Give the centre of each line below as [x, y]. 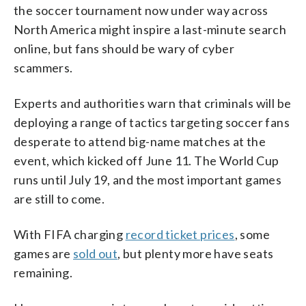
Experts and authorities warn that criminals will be [153, 103]
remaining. [43, 272]
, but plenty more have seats [196, 253]
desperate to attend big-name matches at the [140, 141]
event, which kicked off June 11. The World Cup [147, 160]
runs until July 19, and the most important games [148, 179]
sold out [96, 253]
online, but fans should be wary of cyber [124, 48]
